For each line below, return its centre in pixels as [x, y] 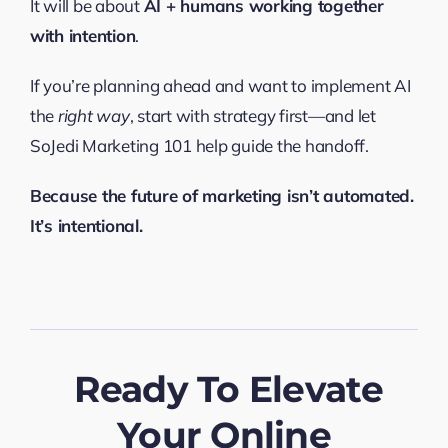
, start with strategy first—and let [252, 115]
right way [93, 115]
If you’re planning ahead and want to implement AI [220, 85]
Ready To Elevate [228, 388]
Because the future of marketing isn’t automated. [221, 195]
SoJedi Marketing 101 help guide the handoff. [199, 145]
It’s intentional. [86, 225]
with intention [82, 35]
